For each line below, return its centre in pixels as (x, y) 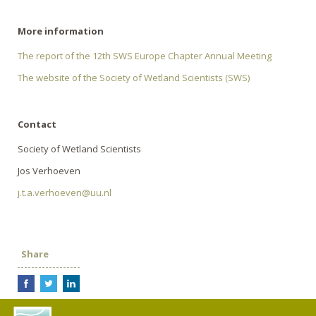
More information (61, 31)
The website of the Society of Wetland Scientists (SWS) (134, 77)
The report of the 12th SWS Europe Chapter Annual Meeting (145, 55)
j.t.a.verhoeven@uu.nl (65, 193)
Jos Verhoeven (49, 171)
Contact (37, 124)
